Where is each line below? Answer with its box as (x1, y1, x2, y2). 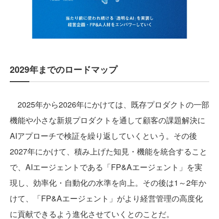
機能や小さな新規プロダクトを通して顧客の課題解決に (10, 114, 205, 126)
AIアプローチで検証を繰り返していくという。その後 (10, 130, 197, 142)
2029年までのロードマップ (10, 63, 117, 76)
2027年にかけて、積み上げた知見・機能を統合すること (10, 146, 207, 157)
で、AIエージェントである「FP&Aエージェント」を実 (10, 161, 202, 173)
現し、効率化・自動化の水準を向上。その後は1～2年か (10, 177, 206, 189)
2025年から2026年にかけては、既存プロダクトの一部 (10, 99, 209, 110)
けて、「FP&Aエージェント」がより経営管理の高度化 (10, 193, 203, 204)
